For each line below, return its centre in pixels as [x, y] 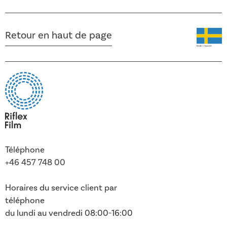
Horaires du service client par [61, 188]
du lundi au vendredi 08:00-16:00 [69, 214]
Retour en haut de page [59, 35]
